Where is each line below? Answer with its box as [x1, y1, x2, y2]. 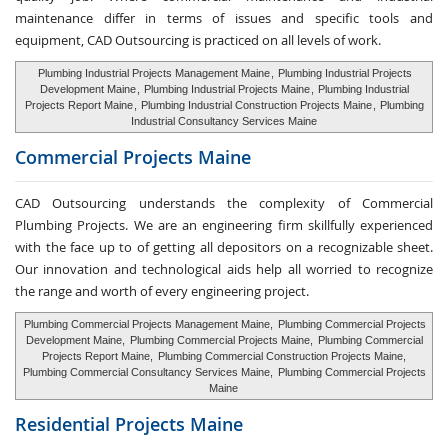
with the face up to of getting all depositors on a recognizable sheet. [15, 238, 433, 256]
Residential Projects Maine [15, 412, 243, 436]
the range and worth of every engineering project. [15, 282, 309, 300]
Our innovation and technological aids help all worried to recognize [15, 260, 433, 278]
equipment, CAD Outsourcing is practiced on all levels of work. [15, 31, 381, 49]
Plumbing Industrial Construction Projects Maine [140, 99, 372, 111]
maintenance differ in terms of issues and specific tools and [15, 9, 433, 27]
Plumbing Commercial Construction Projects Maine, [157, 350, 406, 362]
